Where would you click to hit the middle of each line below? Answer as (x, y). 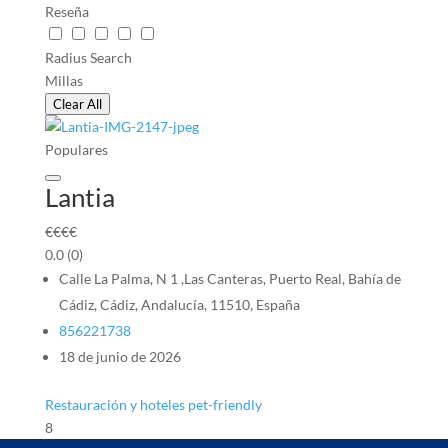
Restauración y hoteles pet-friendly (153, 404)
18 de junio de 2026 (119, 356)
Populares (76, 149)
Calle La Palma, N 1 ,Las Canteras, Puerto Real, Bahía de (229, 278)
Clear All (77, 104)
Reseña (66, 11)
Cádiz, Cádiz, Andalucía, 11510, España (179, 304)
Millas (63, 80)
